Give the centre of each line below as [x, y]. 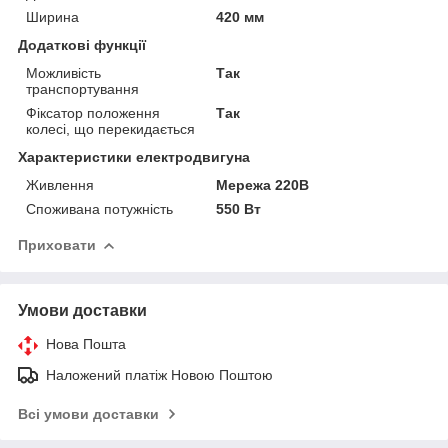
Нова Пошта [86, 343]
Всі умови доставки [88, 413]
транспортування [82, 88]
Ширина [52, 16]
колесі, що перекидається [110, 128]
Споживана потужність [99, 208]
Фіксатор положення [93, 112]
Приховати [57, 244]
